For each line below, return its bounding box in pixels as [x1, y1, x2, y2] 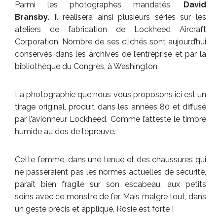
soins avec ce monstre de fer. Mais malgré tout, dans [15, 191, 206, 201]
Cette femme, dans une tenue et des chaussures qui [15, 154, 206, 164]
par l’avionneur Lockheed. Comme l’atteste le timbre [15, 114, 206, 124]
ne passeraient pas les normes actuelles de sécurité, [15, 167, 206, 177]
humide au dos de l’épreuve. [15, 126, 115, 136]
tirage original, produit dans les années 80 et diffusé [15, 102, 206, 111]
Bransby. [15, 12, 49, 22]
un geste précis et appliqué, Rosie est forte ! [15, 204, 174, 214]
